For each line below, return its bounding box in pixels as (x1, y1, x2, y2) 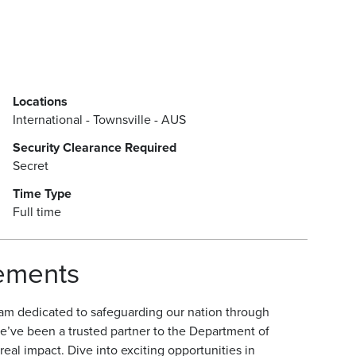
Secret (12, 157, 48, 174)
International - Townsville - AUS (12, 111, 186, 128)
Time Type (12, 185, 72, 202)
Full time (12, 203, 61, 220)
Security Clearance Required (12, 139, 176, 156)
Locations (12, 93, 68, 110)
